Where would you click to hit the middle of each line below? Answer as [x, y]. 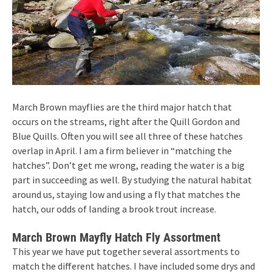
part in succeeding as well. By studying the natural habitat [132, 180]
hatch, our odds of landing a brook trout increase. [114, 209]
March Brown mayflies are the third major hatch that [122, 107]
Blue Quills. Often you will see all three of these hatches [127, 136]
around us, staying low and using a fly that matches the [126, 195]
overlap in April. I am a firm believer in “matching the [122, 151]
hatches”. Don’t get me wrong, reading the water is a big [128, 165]
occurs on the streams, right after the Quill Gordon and [126, 122]
